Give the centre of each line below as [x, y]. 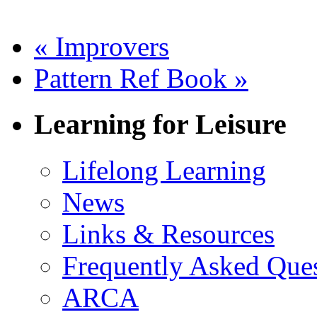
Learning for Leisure [160, 124]
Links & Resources [168, 234]
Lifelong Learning [164, 170]
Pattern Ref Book [134, 79]
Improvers [109, 47]
